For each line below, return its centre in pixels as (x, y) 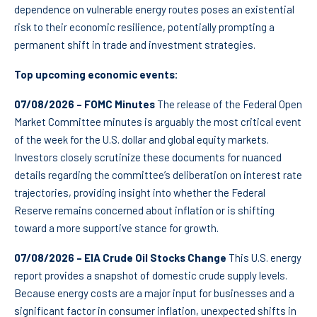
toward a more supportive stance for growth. (116, 228)
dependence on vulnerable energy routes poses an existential (154, 10)
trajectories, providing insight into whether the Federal (140, 193)
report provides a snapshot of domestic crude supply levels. (151, 276)
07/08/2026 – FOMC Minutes (85, 104)
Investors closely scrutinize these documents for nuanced (148, 157)
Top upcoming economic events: (96, 75)
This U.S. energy (264, 258)
